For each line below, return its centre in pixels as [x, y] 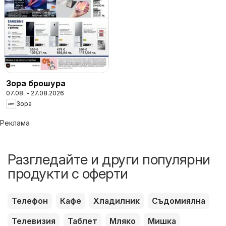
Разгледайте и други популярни [109, 159]
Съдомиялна [179, 201]
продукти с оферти [68, 173]
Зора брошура [36, 83]
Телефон [30, 201]
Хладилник [117, 201]
